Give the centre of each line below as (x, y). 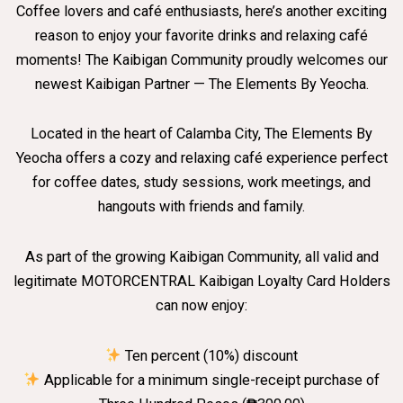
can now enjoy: (201, 306)
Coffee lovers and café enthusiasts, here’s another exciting (201, 11)
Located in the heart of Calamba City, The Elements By (201, 134)
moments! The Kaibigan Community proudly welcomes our (201, 59)
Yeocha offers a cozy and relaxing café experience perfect (201, 158)
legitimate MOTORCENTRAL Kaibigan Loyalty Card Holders (201, 282)
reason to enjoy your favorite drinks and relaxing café (201, 35)
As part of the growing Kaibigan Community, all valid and (201, 257)
